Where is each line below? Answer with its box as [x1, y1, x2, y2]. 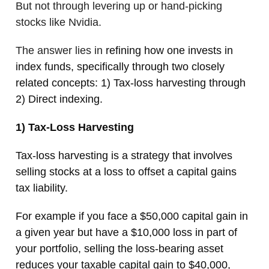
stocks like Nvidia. [16, 16, 104, 29]
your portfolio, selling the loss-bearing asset [16, 243, 223, 255]
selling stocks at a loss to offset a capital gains [16, 166, 237, 178]
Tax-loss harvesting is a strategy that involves [16, 150, 232, 162]
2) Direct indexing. [16, 93, 103, 106]
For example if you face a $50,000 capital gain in [16, 210, 248, 223]
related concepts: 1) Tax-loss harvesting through [16, 77, 246, 89]
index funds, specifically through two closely [16, 61, 225, 73]
